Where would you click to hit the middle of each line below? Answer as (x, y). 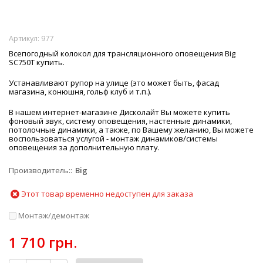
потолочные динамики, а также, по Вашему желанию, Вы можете (131, 129)
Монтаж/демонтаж (53, 215)
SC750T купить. (37, 62)
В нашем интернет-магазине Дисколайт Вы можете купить (119, 112)
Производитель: (40, 170)
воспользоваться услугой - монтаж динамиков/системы (113, 138)
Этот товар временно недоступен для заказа (106, 193)
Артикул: (25, 38)
